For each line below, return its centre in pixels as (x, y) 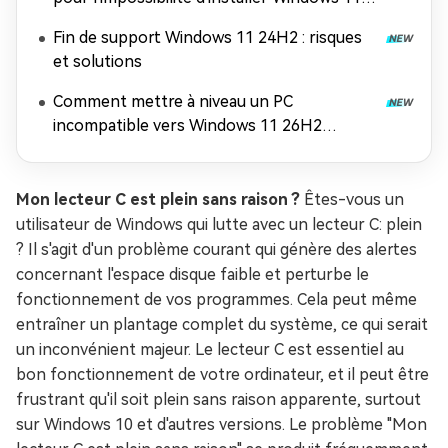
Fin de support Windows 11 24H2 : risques (207, 37)
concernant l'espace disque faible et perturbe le (192, 274)
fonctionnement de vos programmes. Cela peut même (216, 299)
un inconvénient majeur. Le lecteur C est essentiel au (210, 349)
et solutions (97, 61)
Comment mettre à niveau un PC (173, 101)
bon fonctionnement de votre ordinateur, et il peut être (222, 374)
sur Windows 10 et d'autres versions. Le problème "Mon (221, 424)
